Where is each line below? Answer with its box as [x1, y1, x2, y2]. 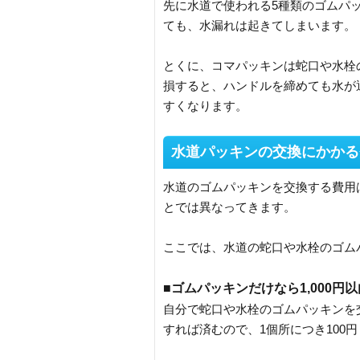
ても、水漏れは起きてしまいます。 [163, 18, 356, 33]
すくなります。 [163, 99, 247, 113]
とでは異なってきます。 [163, 200, 296, 215]
